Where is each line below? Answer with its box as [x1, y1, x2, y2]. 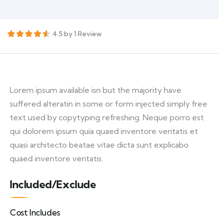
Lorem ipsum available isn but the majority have [10, 85, 181, 95]
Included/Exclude [10, 177, 96, 191]
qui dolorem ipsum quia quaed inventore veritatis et [10, 126, 198, 136]
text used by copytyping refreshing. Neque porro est [10, 112, 204, 122]
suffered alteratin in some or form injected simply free [10, 99, 207, 109]
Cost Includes [10, 207, 60, 218]
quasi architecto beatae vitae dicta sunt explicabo [10, 140, 189, 150]
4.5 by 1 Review [52, 29, 102, 38]
